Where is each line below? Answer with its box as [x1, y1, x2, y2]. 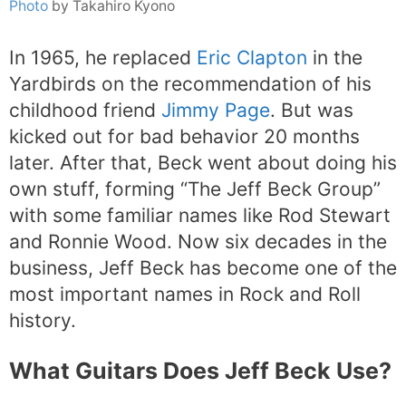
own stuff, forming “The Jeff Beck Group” [9, 178, 381, 201]
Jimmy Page [161, 99, 270, 122]
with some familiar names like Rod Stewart [9, 204, 391, 227]
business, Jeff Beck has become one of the [9, 256, 397, 280]
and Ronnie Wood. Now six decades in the [9, 230, 387, 254]
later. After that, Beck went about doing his [9, 151, 397, 175]
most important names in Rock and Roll [9, 283, 361, 306]
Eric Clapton [197, 46, 307, 70]
